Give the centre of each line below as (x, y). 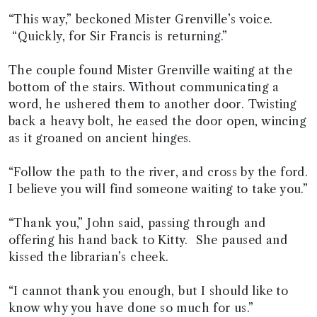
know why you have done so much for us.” (131, 308)
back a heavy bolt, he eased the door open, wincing (157, 121)
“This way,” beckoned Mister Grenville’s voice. (141, 19)
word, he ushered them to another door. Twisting (152, 104)
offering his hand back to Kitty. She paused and (148, 240)
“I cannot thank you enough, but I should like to (149, 291)
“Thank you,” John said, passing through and (137, 223)
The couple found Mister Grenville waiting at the (151, 70)
